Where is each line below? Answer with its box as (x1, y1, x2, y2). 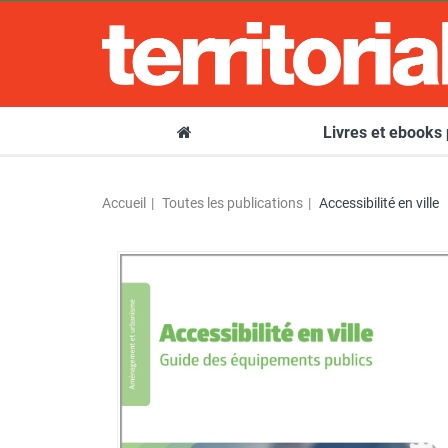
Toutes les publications (162, 195, 303, 212)
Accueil (102, 195, 146, 212)
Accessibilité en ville (319, 195, 439, 212)
